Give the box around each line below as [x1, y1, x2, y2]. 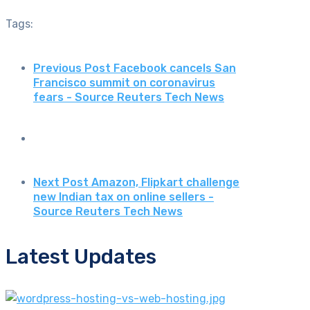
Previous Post [33, 61, 111, 75]
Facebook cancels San [113, 61, 236, 75]
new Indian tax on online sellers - [33, 190, 214, 204]
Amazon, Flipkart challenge [91, 176, 239, 190]
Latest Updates [6, 244, 156, 270]
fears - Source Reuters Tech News [33, 90, 224, 104]
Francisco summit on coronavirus [33, 75, 215, 89]
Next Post [33, 176, 89, 190]
